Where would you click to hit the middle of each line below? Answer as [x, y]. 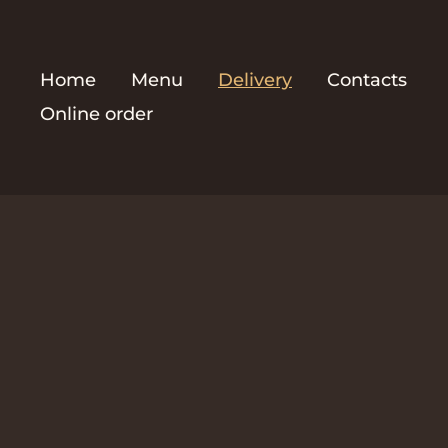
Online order [96, 114]
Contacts [367, 80]
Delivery [255, 80]
